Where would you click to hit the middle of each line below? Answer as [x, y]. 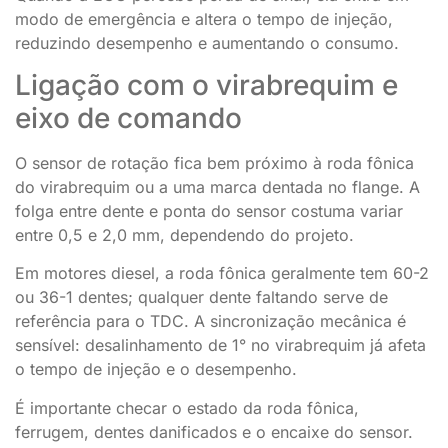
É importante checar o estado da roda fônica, [187, 407]
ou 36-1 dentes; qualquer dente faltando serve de [201, 297]
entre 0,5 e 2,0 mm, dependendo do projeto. [184, 234]
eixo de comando [128, 117]
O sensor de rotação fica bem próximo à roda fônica [214, 162]
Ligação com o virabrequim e [206, 84]
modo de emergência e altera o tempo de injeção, [204, 18]
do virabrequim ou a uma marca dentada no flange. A [217, 186]
